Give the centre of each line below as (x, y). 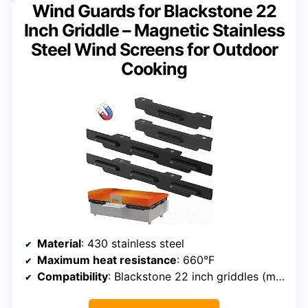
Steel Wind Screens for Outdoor (154, 50)
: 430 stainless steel (133, 244)
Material (59, 244)
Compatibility (73, 277)
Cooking (154, 69)
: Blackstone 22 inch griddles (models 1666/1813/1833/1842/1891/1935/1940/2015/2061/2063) (192, 277)
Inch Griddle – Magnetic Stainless (154, 31)
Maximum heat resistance (107, 260)
